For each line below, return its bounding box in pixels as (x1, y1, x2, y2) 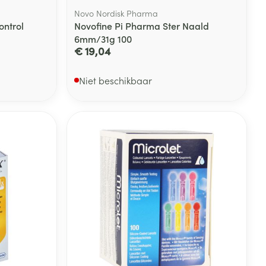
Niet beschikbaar (79, 73, 153, 87)
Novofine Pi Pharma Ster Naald (74, 18, 210, 32)
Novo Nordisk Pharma (74, 7, 159, 19)
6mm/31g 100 (74, 31, 132, 45)
